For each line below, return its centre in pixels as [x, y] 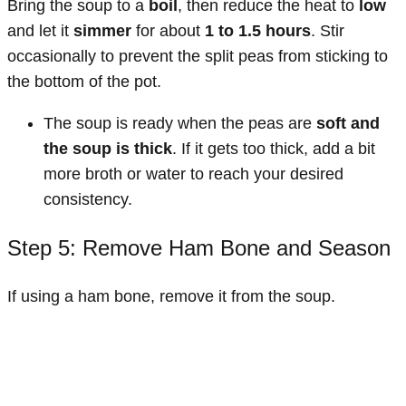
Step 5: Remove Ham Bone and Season [199, 247]
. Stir [328, 30]
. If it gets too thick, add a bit [274, 148]
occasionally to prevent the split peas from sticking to [198, 56]
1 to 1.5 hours [258, 30]
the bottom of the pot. [84, 81]
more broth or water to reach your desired [193, 174]
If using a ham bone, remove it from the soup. [171, 296]
